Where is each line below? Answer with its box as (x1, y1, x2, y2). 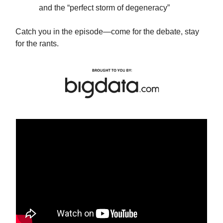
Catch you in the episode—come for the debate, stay (15, 27, 199, 36)
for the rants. (15, 39, 59, 48)
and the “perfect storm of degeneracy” (39, 3, 170, 12)
